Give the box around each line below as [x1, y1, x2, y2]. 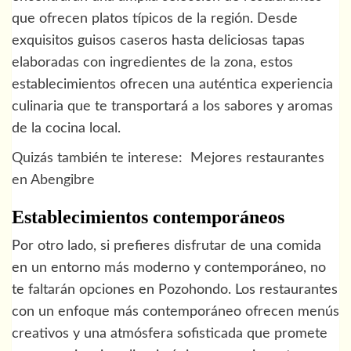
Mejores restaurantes [190, 150, 324, 165]
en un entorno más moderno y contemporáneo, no [12, 260, 326, 275]
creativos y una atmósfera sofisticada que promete [12, 326, 327, 341]
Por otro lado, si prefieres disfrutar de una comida [12, 238, 321, 253]
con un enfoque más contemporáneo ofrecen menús [12, 304, 339, 319]
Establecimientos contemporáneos [12, 206, 284, 227]
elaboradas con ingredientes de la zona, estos [12, 55, 293, 70]
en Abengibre [12, 172, 95, 187]
